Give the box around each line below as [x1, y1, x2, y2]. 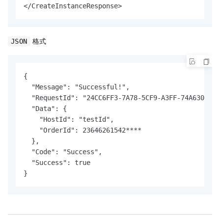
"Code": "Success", [24, 148, 102, 156]
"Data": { [24, 105, 67, 113]
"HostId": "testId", [24, 115, 114, 124]
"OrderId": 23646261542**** [24, 126, 141, 135]
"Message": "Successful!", [24, 83, 130, 91]
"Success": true [24, 159, 90, 167]
